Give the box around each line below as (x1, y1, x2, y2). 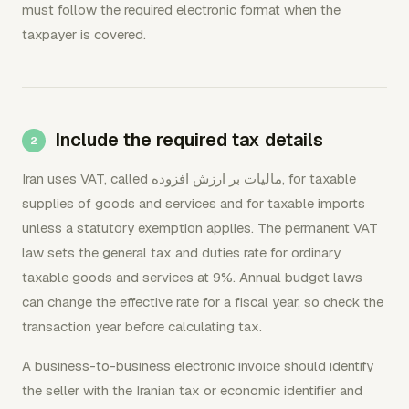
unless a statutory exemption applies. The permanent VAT (22, 219, 378, 236)
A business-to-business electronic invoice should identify (22, 357, 373, 374)
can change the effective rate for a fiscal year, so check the (22, 293, 383, 310)
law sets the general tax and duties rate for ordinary (22, 244, 341, 261)
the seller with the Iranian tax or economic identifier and (22, 382, 362, 399)
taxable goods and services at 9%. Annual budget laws (22, 268, 362, 286)
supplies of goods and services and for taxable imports (22, 194, 365, 212)
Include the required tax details (55, 128, 323, 152)
